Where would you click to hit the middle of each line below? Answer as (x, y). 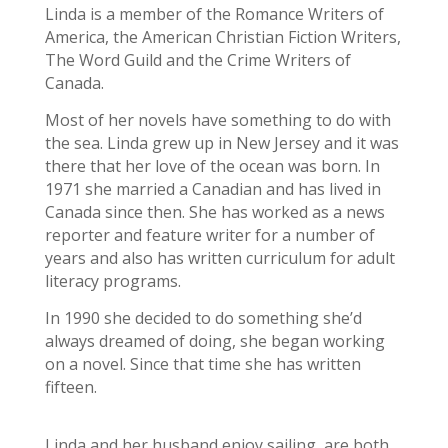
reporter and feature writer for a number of (209, 235)
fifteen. (70, 387)
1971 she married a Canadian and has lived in (212, 189)
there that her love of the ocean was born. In (212, 166)
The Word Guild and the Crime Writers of (197, 60)
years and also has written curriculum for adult (219, 258)
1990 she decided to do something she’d (210, 318)
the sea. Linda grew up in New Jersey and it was (221, 143)
